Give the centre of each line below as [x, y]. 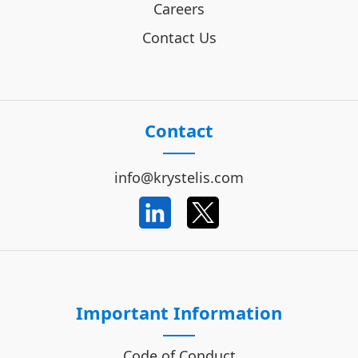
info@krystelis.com [179, 177]
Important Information [179, 312]
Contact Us [179, 37]
